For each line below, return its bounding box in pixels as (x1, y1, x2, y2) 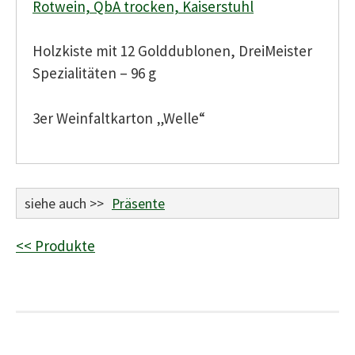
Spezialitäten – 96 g (32, 63, 156, 83)
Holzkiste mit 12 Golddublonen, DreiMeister (32, 41, 312, 61)
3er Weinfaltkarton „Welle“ (32, 108, 205, 128)
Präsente (112, 194, 165, 213)
